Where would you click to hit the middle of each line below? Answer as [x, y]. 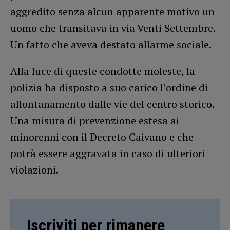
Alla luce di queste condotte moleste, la [103, 71]
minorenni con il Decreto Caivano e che [102, 137]
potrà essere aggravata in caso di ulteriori [108, 153]
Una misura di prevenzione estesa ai [95, 120]
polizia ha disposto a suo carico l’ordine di [109, 87]
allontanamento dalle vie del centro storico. [112, 104]
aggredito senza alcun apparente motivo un [112, 11]
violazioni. [34, 169]
